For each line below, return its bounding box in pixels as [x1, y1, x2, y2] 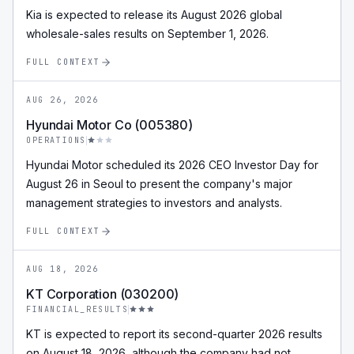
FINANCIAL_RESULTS [26, 304, 129, 314]
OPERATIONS [26, 135, 86, 145]
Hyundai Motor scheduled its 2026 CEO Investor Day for [26, 158, 318, 171]
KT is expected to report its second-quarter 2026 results [26, 327, 322, 341]
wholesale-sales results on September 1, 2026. [26, 27, 269, 40]
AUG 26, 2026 [26, 95, 99, 105]
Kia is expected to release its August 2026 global [26, 8, 282, 21]
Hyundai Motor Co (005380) [26, 117, 193, 133]
